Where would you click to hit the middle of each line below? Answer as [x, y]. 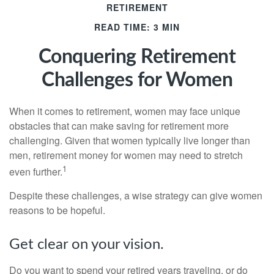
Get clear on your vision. [87, 245]
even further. [36, 172]
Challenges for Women [137, 80]
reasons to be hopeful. [57, 210]
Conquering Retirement [137, 57]
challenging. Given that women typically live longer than [130, 140]
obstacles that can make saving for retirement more [119, 126]
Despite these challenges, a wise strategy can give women [136, 196]
